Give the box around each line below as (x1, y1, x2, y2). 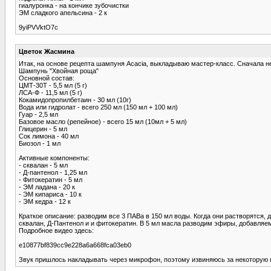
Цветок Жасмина (19, 47, 74, 55)
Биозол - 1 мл (19, 139, 60, 147)
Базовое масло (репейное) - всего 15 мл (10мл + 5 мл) (19, 117, 187, 125)
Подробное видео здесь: (19, 226, 94, 234)
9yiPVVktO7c (19, 23, 58, 31)
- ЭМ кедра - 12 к (19, 197, 71, 205)
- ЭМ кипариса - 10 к (19, 190, 82, 198)
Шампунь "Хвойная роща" (19, 67, 99, 74)
